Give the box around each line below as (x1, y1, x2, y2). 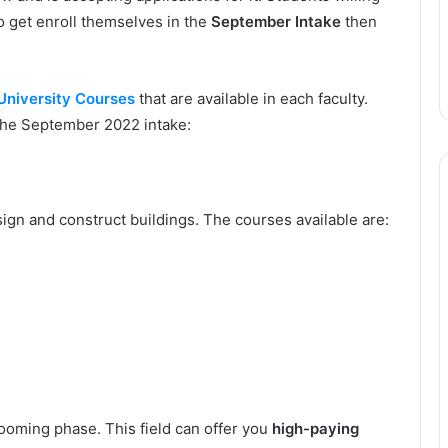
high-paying (272, 419, 359, 438)
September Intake (211, 12, 341, 31)
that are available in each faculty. (139, 89, 368, 108)
